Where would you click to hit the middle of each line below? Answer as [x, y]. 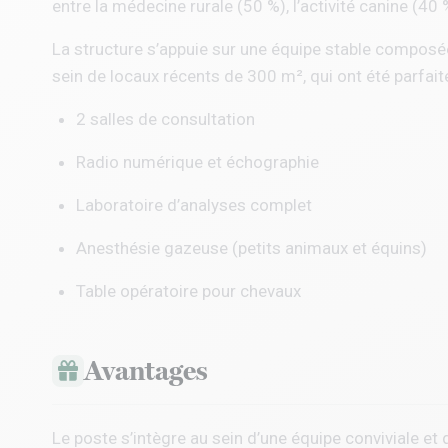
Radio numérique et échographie [197, 162]
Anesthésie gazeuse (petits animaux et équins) [251, 248]
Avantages [146, 370]
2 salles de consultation [165, 119]
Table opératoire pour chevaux [188, 291]
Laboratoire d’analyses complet [194, 205]
